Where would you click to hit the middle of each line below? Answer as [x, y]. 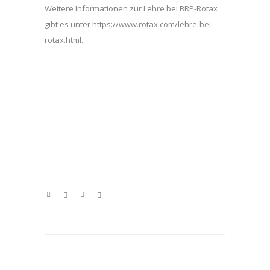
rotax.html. [64, 40]
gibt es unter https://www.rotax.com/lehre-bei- [129, 24]
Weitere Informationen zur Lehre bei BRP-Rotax [131, 9]
